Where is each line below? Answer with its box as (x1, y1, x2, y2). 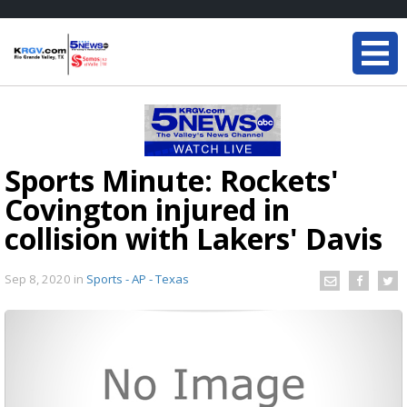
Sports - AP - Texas (86, 270, 189, 287)
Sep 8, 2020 (5, 270, 74, 287)
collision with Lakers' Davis (5, 219, 382, 258)
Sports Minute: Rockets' (5, 161, 339, 200)
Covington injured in (5, 190, 290, 229)
